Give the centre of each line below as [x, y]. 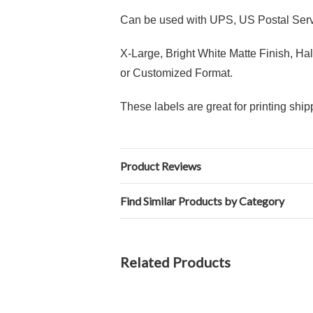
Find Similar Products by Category [202, 201]
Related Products [175, 262]
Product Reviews [161, 166]
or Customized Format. [176, 73]
